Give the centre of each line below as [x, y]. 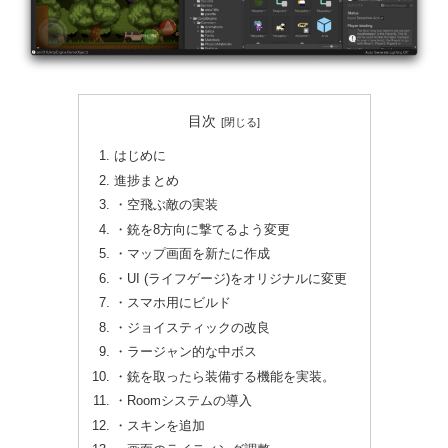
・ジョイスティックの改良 [191, 327]
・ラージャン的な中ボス [185, 352]
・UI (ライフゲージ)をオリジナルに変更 [230, 278]
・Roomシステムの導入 [182, 401]
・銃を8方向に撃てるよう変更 [201, 229]
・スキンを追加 [159, 425]
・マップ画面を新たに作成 [191, 254]
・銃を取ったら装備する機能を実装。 [224, 376]
